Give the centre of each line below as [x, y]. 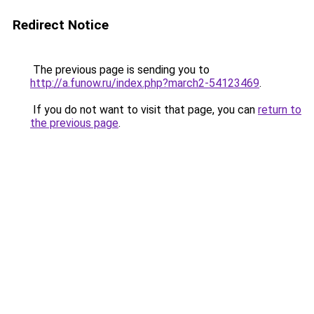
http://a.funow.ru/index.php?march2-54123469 [145, 83]
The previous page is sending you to [120, 70]
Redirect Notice [61, 25]
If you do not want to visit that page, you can [144, 110]
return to [280, 110]
